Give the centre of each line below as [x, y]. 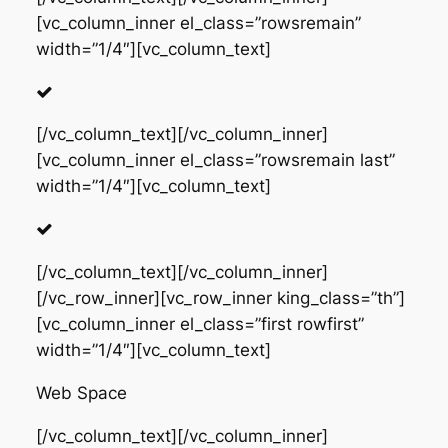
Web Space [81, 392]
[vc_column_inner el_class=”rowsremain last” [215, 160]
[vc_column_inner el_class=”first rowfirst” [199, 323]
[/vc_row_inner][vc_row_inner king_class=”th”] [220, 297]
